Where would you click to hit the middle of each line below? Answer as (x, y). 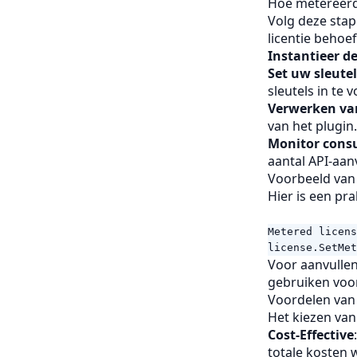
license (290, 247)
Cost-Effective (311, 335)
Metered (290, 231)
